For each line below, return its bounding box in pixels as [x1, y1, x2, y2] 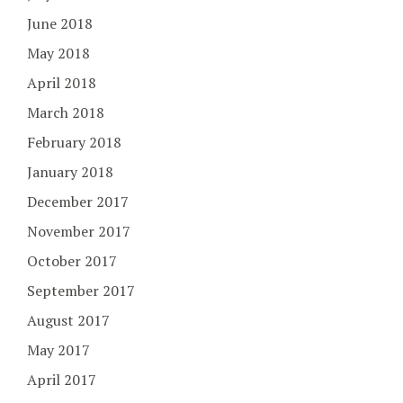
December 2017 [27, 191, 129, 211]
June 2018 [27, 13, 93, 33]
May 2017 [27, 339, 90, 360]
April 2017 [27, 369, 96, 390]
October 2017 [27, 250, 117, 271]
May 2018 [27, 42, 90, 63]
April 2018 [27, 72, 96, 93]
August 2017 [27, 309, 110, 330]
